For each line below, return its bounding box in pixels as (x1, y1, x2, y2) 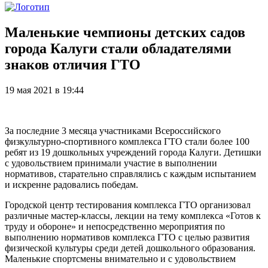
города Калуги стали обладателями (5, 40, 232, 56)
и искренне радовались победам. (5, 179, 138, 190)
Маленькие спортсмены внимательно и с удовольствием (5, 253, 236, 264)
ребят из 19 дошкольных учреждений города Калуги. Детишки (5, 147, 261, 157)
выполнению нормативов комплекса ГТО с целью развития (5, 232, 249, 242)
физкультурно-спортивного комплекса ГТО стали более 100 (5, 136, 249, 147)
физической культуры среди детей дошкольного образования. (5, 242, 255, 253)
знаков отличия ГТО (5, 56, 141, 72)
